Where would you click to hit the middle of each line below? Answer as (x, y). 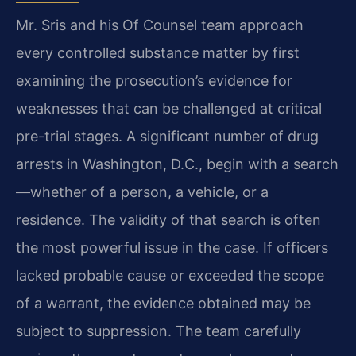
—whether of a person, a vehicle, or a (142, 192)
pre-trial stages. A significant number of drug (167, 137)
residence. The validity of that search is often (168, 220)
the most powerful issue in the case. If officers (172, 248)
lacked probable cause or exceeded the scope (170, 276)
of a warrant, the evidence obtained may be (163, 304)
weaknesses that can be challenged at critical (169, 109)
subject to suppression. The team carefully (159, 331)
